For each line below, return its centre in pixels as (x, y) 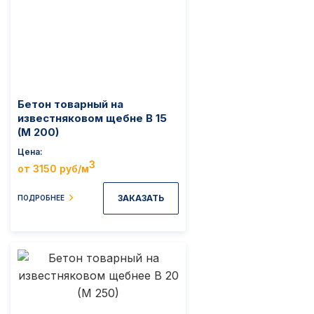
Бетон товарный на (70, 104)
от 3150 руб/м (53, 169)
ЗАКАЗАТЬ (141, 198)
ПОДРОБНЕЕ (41, 198)
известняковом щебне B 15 (92, 118)
